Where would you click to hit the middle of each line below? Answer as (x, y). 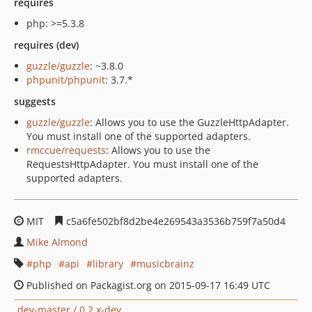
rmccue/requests (66, 150)
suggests (35, 101)
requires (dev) (46, 45)
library (108, 264)
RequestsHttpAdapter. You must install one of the (142, 164)
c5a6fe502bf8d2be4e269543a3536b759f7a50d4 (174, 221)
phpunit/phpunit (66, 80)
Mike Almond (57, 242)
